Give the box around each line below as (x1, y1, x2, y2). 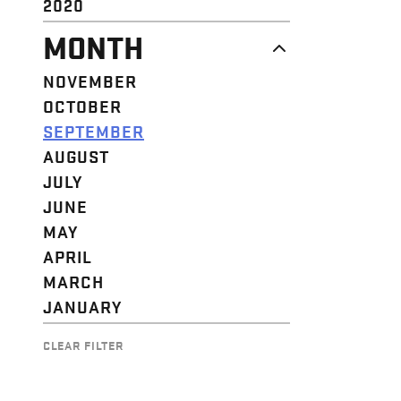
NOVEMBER (43, 68, 137, 92)
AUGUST (43, 143, 109, 167)
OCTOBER (43, 93, 122, 117)
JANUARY (43, 294, 122, 318)
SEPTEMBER (43, 118, 144, 142)
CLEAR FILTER (43, 335, 124, 354)
